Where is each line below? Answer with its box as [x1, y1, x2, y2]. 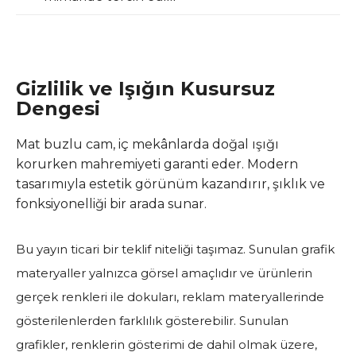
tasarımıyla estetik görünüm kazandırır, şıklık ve [16, 176, 325, 192]
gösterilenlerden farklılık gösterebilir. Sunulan [16, 312, 288, 328]
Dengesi [16, 96, 100, 120]
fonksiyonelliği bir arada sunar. [16, 195, 210, 211]
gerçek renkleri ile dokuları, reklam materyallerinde [16, 288, 324, 304]
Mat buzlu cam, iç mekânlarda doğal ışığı [16, 136, 279, 152]
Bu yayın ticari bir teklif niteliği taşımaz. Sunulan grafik [16, 241, 335, 257]
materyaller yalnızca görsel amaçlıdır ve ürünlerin [16, 265, 312, 281]
